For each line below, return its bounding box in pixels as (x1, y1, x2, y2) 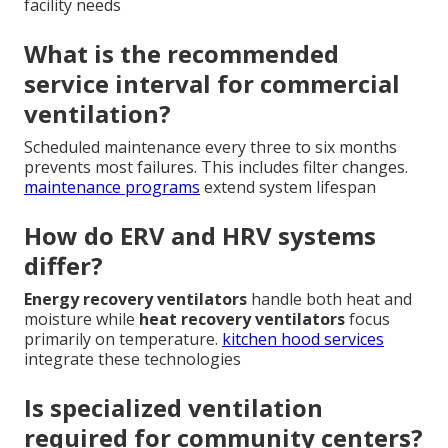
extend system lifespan (200, 175, 376, 198)
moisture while (24, 307, 139, 330)
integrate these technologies (24, 347, 241, 370)
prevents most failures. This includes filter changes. (24, 155, 408, 178)
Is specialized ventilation (24, 390, 323, 424)
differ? (24, 248, 103, 282)
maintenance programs (24, 175, 200, 198)
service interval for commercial (24, 66, 400, 100)
